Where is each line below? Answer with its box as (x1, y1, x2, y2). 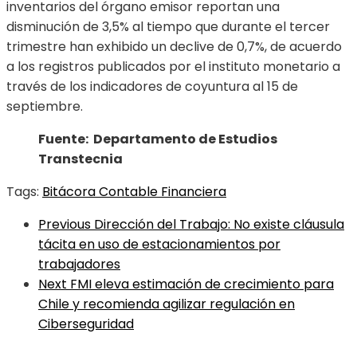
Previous (38, 215, 91, 234)
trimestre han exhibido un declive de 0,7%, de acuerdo (6, 37, 342, 57)
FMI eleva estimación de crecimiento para (70, 275, 334, 294)
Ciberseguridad (38, 315, 134, 334)
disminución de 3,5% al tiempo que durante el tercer (6, 18, 330, 37)
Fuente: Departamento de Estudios (38, 130, 277, 149)
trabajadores (38, 255, 120, 274)
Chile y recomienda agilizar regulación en (38, 295, 295, 314)
